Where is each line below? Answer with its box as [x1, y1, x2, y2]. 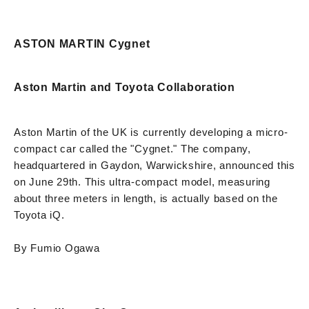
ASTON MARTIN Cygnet [14, 37, 150, 50]
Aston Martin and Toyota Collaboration [14, 81, 235, 93]
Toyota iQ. [14, 208, 65, 221]
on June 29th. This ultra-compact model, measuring [14, 175, 270, 188]
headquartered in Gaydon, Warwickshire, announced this [14, 159, 295, 171]
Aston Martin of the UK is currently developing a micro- [14, 126, 288, 138]
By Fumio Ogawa [14, 241, 100, 254]
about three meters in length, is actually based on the [14, 192, 278, 204]
